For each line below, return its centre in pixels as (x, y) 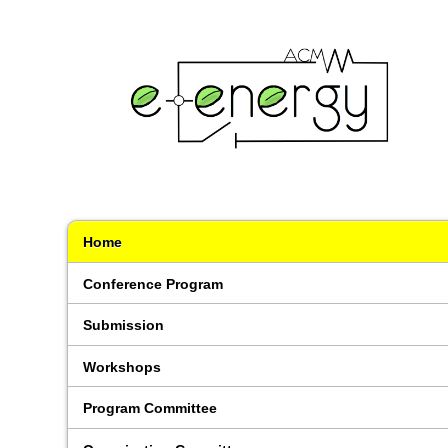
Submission (124, 325)
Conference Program (153, 283)
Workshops (122, 366)
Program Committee (150, 408)
